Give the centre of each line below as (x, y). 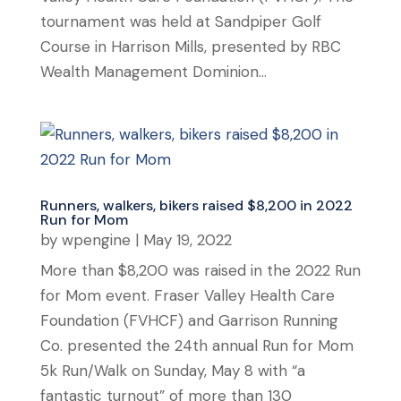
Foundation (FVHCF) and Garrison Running (189, 320)
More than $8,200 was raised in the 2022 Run (200, 270)
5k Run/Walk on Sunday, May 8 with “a (172, 370)
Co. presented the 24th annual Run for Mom (196, 345)
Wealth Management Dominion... (153, 71)
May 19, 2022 (187, 239)
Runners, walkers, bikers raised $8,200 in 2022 (196, 205)
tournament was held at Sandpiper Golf (180, 21)
